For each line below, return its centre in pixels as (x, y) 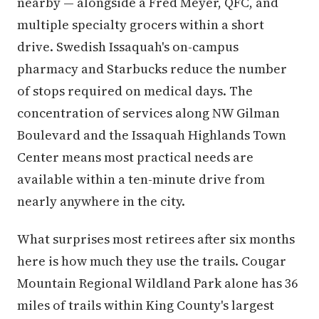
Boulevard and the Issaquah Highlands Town (152, 135)
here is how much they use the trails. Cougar (152, 261)
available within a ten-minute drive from (141, 179)
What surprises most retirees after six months (156, 239)
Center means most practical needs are (135, 157)
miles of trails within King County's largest (146, 305)
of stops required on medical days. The (135, 90)
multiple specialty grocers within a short (141, 24)
